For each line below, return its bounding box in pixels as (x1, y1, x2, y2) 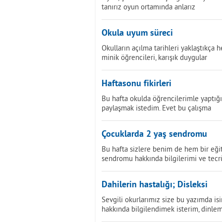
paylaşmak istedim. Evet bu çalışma (102, 103, 211, 112)
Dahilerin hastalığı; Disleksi (102, 179, 208, 191)
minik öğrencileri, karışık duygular (102, 53, 207, 62)
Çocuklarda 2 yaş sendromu (102, 129, 207, 140)
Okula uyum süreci (102, 28, 173, 39)
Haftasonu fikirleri (102, 78, 171, 90)
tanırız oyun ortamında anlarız (102, 2, 195, 11)
